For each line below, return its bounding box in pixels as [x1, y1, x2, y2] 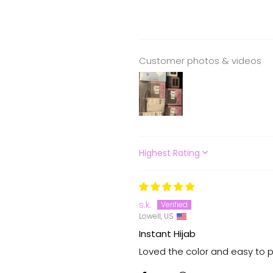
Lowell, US [139, 211, 174, 222]
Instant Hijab [139, 227, 196, 241]
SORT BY [138, 152, 179, 163]
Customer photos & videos [139, 54, 261, 68]
